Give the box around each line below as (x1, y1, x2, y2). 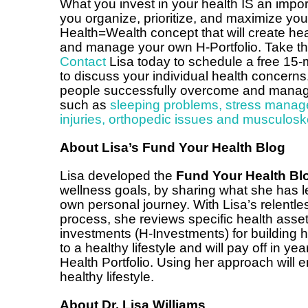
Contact (60, 54, 106, 69)
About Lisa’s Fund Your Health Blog (60, 140, 285, 155)
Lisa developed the (60, 168, 176, 183)
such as (60, 98, 110, 112)
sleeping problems (110, 98, 219, 112)
